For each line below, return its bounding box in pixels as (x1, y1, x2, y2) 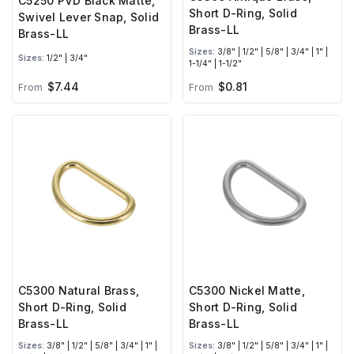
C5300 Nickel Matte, (189, 283, 305, 297)
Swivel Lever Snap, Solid (18, 9, 159, 24)
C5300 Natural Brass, (18, 283, 139, 297)
